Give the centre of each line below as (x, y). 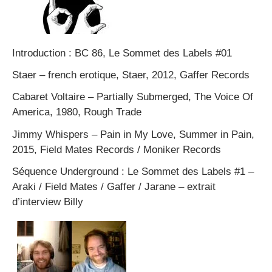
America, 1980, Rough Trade (77, 112)
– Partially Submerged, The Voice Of (169, 97)
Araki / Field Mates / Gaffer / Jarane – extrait (114, 186)
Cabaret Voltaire (49, 97)
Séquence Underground (67, 171)
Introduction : (43, 53)
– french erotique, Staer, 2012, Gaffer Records (143, 75)
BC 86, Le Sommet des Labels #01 (153, 53)
